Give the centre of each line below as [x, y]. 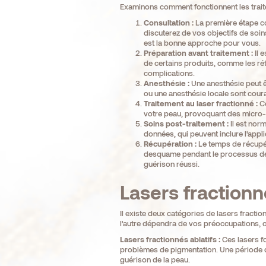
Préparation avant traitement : [198, 53]
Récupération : [170, 144]
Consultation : [168, 23]
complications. [169, 73]
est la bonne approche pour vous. [202, 43]
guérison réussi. [171, 164]
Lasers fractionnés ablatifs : [170, 240]
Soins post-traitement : [186, 124]
